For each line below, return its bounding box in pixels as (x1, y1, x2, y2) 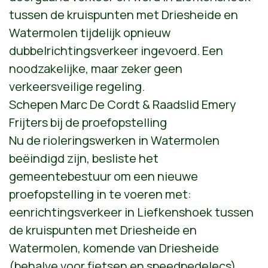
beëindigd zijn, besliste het (9, 150, 159, 166)
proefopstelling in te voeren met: (9, 185, 191, 202)
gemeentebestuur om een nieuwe (9, 167, 198, 184)
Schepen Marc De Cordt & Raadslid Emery (9, 96, 236, 112)
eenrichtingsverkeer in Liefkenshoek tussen (9, 203, 254, 220)
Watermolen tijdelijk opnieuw (9, 24, 170, 41)
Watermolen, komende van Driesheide (9, 239, 219, 256)
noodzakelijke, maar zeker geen (9, 60, 182, 77)
